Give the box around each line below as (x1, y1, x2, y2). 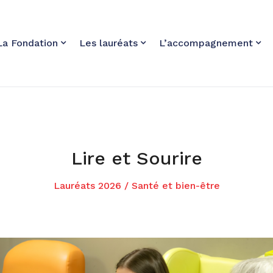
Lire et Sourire (71, 147, 202, 169)
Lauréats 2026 (53, 179, 121, 191)
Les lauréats (79, 37, 138, 49)
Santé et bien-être (131, 179, 220, 191)
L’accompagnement (159, 37, 253, 49)
